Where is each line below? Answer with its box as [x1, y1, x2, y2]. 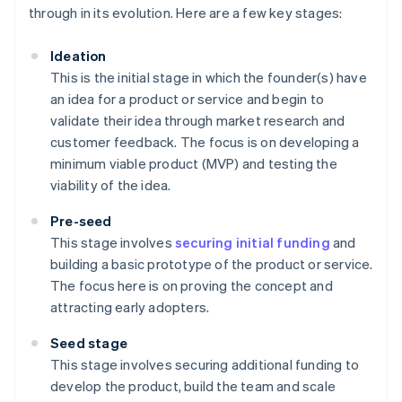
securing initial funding [175, 233, 330, 252]
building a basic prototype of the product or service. [50, 255, 373, 274]
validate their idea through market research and [50, 111, 345, 130]
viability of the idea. [50, 176, 171, 195]
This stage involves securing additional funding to [50, 355, 360, 374]
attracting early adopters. [50, 298, 210, 317]
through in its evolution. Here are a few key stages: [29, 4, 343, 22]
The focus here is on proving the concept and [50, 276, 333, 295]
